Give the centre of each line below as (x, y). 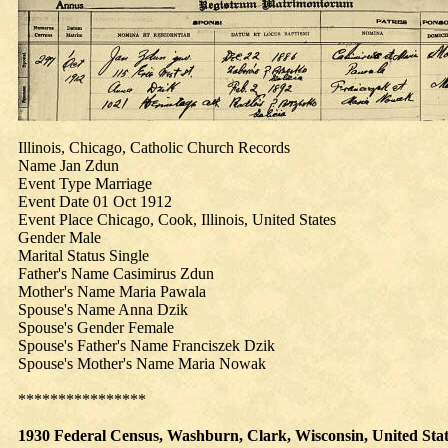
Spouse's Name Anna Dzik (103, 309)
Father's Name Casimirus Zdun (116, 273)
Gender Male (59, 237)
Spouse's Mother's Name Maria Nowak (142, 363)
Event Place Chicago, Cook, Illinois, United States (177, 219)
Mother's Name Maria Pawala (112, 291)
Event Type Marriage (85, 183)
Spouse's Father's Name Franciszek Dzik (146, 345)
